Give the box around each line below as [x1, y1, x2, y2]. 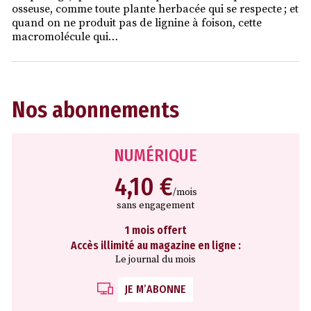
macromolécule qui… [12, 30, 118, 44]
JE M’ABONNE [125, 283, 186, 296]
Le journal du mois [115, 253, 196, 267]
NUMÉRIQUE [114, 146, 197, 166]
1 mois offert [125, 224, 186, 237]
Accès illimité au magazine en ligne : [70, 239, 241, 253]
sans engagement [117, 199, 194, 212]
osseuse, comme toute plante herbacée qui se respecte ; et [12, 2, 299, 17]
